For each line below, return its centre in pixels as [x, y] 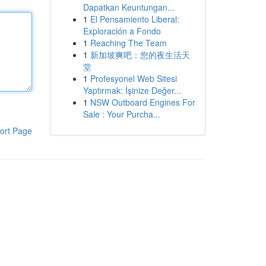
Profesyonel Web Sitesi [133, 78]
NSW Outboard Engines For [142, 102]
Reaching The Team [128, 43]
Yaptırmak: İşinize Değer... [132, 90]
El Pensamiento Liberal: [134, 19]
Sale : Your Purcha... [121, 114]
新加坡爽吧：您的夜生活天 [140, 55]
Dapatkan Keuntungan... [129, 7]
